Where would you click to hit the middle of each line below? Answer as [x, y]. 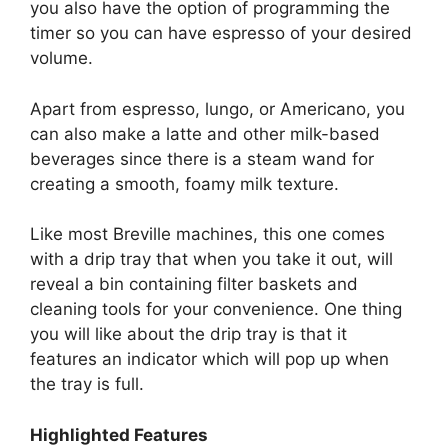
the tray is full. [87, 384]
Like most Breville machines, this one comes [207, 234]
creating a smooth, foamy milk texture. [184, 183]
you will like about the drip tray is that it [188, 334]
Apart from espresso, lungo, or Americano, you [217, 108]
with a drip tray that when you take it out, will [211, 259]
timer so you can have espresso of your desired [221, 33]
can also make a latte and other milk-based [205, 133]
